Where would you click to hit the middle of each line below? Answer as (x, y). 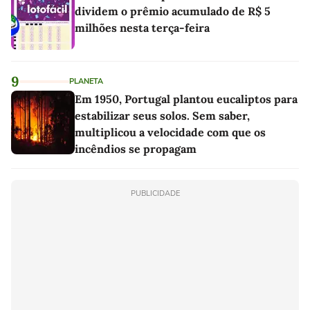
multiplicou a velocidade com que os (170, 132)
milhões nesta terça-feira (142, 27)
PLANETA (86, 81)
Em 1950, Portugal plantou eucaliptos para (186, 99)
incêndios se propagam (136, 148)
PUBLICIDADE (155, 193)
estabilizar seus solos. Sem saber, (162, 115)
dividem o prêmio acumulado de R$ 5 (173, 11)
